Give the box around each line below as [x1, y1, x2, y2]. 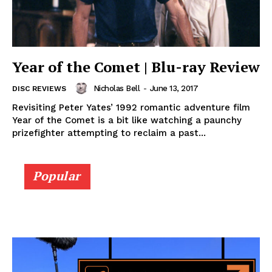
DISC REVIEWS [12, 84, 66, 93]
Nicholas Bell [93, 83, 140, 93]
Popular [33, 168, 81, 185]
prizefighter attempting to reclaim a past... [12, 127, 206, 139]
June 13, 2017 [149, 83, 198, 93]
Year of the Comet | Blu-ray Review [12, 57, 260, 77]
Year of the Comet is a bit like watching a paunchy [12, 115, 242, 126]
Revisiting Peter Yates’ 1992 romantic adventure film [12, 102, 250, 114]
